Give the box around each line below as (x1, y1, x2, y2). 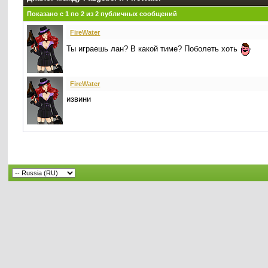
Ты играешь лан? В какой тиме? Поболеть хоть (66, 44, 240, 54)
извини (66, 95, 92, 103)
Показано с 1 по (27, 10, 81, 17)
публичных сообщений (99, 10, 178, 17)
